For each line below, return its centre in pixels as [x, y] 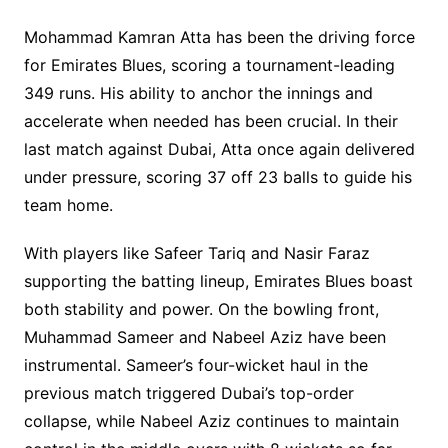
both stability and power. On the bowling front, [201, 309]
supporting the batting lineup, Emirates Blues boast [218, 281]
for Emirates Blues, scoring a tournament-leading [209, 65]
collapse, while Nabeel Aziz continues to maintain [211, 421]
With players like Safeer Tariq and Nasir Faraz [196, 253]
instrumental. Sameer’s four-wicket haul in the [195, 365]
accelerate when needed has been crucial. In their [210, 121]
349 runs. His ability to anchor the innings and [198, 93]
